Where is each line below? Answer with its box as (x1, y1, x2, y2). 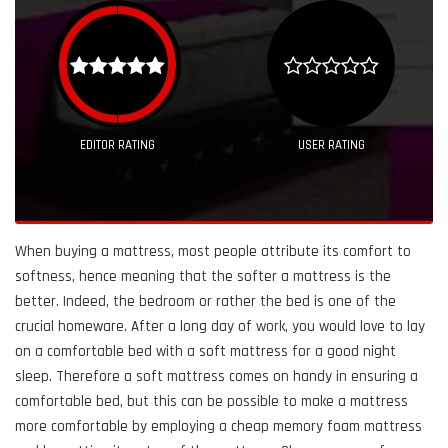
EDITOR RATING (79, 137, 155, 153)
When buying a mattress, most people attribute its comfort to (15, 242, 411, 261)
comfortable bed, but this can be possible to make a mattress (15, 392, 408, 411)
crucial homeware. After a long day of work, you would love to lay (15, 317, 425, 336)
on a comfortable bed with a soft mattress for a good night (15, 342, 396, 361)
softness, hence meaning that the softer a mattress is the (15, 267, 391, 286)
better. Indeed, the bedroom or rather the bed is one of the (15, 292, 396, 311)
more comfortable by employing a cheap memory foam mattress (15, 417, 422, 436)
